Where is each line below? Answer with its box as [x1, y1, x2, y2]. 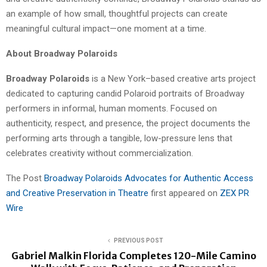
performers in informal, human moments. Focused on [6, 103, 217, 114]
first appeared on [151, 188, 220, 199]
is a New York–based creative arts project [89, 73, 256, 85]
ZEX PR [220, 188, 249, 199]
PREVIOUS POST [113, 237, 163, 244]
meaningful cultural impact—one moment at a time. [6, 23, 206, 35]
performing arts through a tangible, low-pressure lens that [6, 133, 232, 144]
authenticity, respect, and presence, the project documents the [6, 118, 250, 129]
